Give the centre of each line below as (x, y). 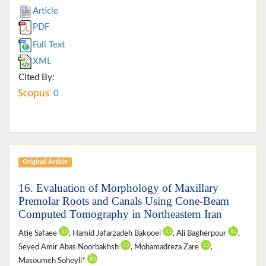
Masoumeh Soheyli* (53, 260)
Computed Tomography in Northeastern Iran (120, 214)
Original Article (45, 162)
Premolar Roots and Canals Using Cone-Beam (124, 201)
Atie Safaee (39, 233)
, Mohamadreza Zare (166, 247)
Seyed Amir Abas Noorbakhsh (69, 247)
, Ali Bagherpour (200, 233)
